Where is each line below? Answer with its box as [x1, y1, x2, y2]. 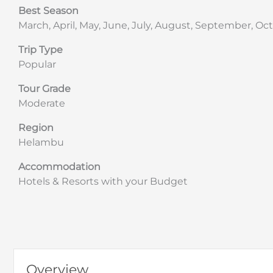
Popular [18, 58, 56, 70]
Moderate [18, 97, 65, 109]
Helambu [18, 136, 64, 148]
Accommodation [18, 160, 101, 172]
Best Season [18, 4, 79, 16]
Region [18, 121, 54, 133]
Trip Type [18, 43, 63, 55]
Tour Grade [18, 82, 71, 94]
